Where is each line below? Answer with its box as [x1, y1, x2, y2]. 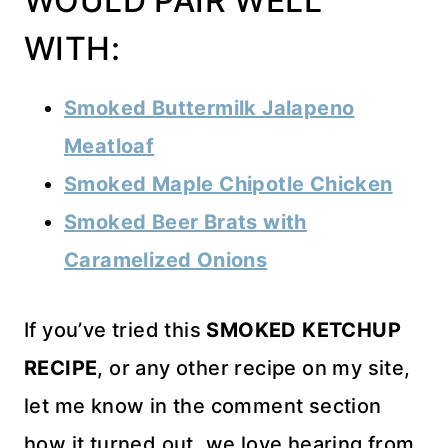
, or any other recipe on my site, [97, 356, 411, 381]
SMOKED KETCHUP [206, 318, 402, 343]
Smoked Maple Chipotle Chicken [64, 172, 393, 197]
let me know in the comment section [24, 394, 382, 419]
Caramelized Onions [64, 248, 268, 273]
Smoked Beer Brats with [64, 210, 307, 235]
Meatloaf [64, 134, 155, 159]
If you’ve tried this [24, 318, 207, 343]
